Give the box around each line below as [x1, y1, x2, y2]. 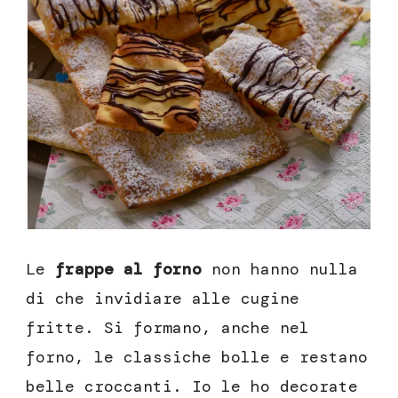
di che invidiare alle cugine [26, 287, 299, 309]
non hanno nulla [202, 258, 358, 280]
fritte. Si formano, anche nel [26, 316, 309, 338]
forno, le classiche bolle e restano [26, 346, 368, 368]
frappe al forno [55, 258, 202, 280]
